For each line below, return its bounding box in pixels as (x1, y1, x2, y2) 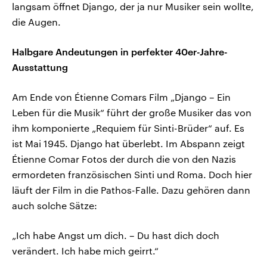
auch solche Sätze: (12, 199, 97, 211)
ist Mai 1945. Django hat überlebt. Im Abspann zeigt (12, 137, 245, 149)
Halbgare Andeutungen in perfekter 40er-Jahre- (12, 45, 228, 57)
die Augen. (12, 15, 61, 27)
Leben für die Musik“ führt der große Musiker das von (12, 106, 252, 118)
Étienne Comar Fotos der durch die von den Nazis (12, 153, 236, 164)
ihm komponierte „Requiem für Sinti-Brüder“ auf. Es (12, 122, 244, 133)
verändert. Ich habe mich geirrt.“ (12, 244, 159, 256)
